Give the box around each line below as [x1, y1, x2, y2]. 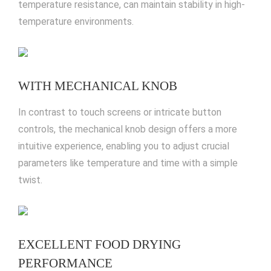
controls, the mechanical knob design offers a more [18, 123, 237, 135]
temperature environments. [18, 16, 134, 27]
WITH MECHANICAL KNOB [18, 79, 177, 93]
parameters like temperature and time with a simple [18, 157, 238, 169]
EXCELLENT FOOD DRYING [18, 237, 181, 252]
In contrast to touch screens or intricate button [18, 106, 221, 118]
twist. [18, 174, 42, 186]
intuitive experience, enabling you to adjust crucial [18, 140, 229, 152]
